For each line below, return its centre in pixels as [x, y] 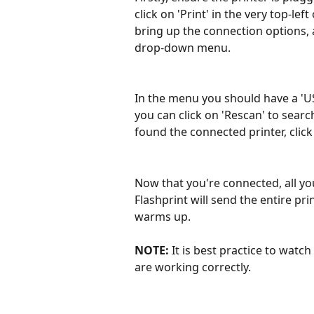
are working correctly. [193, 267]
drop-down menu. [184, 47]
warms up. [164, 216]
